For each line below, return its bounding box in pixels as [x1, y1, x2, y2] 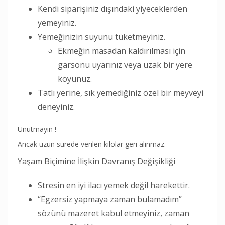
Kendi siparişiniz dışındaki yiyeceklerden [38, 3, 187, 14]
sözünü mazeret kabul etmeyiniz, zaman [38, 207, 189, 219]
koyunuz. [58, 73, 92, 84]
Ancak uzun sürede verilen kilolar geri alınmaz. [18, 139, 166, 149]
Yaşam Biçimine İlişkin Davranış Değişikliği [18, 155, 175, 167]
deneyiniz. [38, 101, 75, 113]
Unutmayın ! [18, 124, 56, 134]
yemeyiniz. [38, 17, 76, 28]
